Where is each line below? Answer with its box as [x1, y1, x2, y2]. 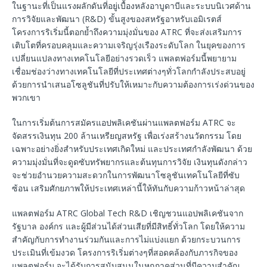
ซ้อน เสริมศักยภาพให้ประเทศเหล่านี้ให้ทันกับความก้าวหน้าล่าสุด [12, 182, 245, 194]
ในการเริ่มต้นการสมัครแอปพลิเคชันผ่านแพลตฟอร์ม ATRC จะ [12, 116, 236, 128]
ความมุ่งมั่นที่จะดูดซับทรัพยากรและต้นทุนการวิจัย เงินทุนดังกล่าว [12, 156, 247, 167]
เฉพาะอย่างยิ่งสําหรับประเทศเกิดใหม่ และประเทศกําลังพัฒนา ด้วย [12, 142, 252, 154]
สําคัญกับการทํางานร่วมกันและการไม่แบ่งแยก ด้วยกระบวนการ [12, 233, 241, 245]
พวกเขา [12, 91, 41, 103]
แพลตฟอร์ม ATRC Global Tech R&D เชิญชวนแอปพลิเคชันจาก [12, 207, 243, 219]
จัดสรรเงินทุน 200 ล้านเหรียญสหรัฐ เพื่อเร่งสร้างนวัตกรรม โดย [12, 129, 241, 141]
